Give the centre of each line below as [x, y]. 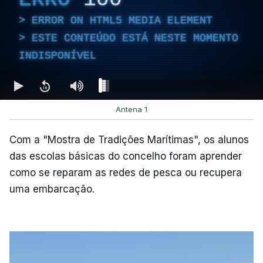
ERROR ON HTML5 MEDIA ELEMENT [122, 20]
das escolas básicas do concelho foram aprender [126, 156]
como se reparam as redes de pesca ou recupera [126, 173]
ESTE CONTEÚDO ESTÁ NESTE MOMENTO [135, 38]
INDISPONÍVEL [58, 55]
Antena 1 [131, 109]
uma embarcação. [52, 189]
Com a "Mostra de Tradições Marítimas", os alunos [129, 140]
